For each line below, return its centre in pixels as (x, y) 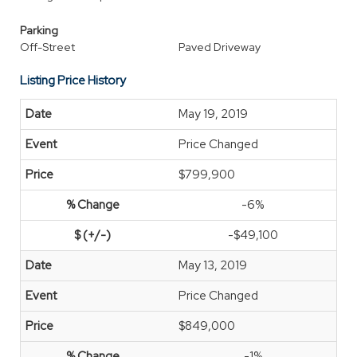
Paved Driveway (220, 47)
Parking (39, 30)
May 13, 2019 (213, 265)
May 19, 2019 (213, 114)
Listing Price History (73, 80)
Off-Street (47, 47)
